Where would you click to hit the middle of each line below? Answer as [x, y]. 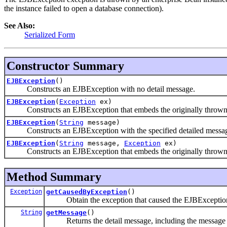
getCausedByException [87, 192]
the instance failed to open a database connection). [84, 8]
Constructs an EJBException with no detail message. [101, 89]
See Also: [20, 25]
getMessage [66, 212]
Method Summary [54, 177]
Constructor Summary [65, 66]
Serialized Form [50, 34]
